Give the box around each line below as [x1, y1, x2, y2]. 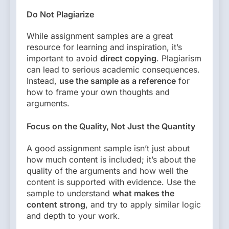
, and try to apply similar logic [85, 199, 201, 210]
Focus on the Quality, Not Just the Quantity [27, 121, 195, 132]
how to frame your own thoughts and [27, 87, 170, 98]
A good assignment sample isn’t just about [27, 143, 190, 153]
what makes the [112, 188, 174, 198]
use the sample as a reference [59, 76, 176, 86]
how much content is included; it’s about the [27, 154, 196, 165]
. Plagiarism [156, 53, 201, 64]
